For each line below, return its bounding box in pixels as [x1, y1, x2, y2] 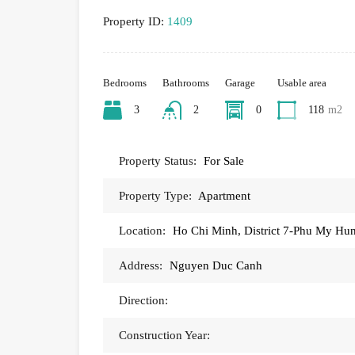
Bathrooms [162, 77, 209, 90]
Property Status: [119, 155, 197, 168]
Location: [119, 224, 166, 238]
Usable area [277, 77, 326, 90]
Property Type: [119, 189, 192, 203]
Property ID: [103, 15, 164, 29]
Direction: [119, 294, 168, 307]
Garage [225, 77, 255, 90]
